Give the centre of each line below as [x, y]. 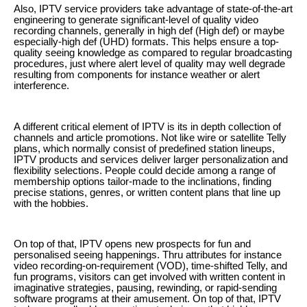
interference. [41, 85]
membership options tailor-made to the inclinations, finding [143, 181]
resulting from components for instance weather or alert [137, 74]
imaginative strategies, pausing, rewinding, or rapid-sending [145, 288]
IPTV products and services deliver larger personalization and [151, 159]
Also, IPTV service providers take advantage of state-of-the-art [153, 9]
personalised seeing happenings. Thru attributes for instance [148, 255]
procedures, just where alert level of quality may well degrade [149, 63]
